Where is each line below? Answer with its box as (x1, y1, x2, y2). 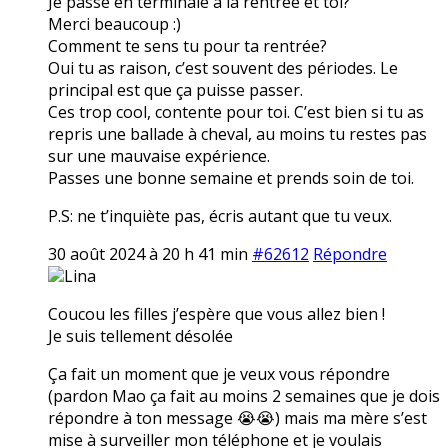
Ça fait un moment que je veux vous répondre (48, 362, 390, 385)
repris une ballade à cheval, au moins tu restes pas (48, 122, 427, 145)
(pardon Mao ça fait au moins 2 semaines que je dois (48, 384, 440, 407)
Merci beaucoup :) (48, 12, 181, 35)
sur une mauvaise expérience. (48, 144, 270, 167)
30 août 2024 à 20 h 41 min (48, 242, 248, 265)
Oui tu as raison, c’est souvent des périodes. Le (48, 56, 398, 79)
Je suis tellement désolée (48, 324, 233, 347)
